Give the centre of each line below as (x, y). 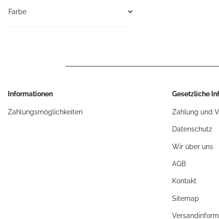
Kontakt (184, 181)
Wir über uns (193, 146)
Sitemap (186, 198)
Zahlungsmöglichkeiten (45, 112)
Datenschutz (192, 129)
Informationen (30, 94)
